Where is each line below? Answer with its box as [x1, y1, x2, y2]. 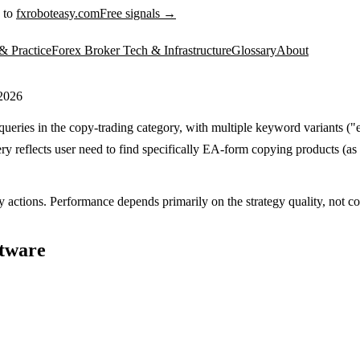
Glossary [231, 43, 276, 57]
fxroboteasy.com [16, 6, 100, 20]
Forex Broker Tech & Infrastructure [51, 43, 231, 57]
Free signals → [100, 6, 176, 20]
